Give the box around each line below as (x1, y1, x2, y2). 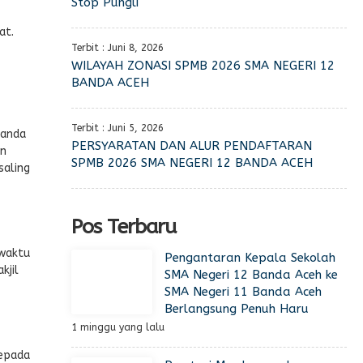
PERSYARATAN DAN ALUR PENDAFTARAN (71, 139, 312, 153)
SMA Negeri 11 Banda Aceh (164, 284, 322, 299)
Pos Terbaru (71, 215, 176, 239)
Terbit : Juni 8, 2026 (71, 42, 164, 53)
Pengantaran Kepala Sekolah (164, 250, 335, 265)
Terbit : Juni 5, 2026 (71, 122, 164, 134)
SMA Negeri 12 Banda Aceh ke (164, 267, 338, 282)
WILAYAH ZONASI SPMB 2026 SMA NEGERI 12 (71, 58, 335, 73)
